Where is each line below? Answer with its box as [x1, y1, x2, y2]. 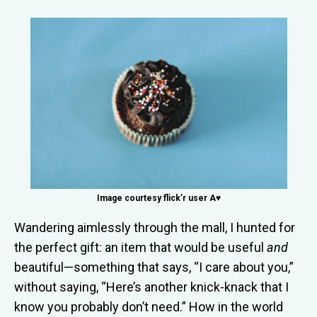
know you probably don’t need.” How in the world [14, 299, 283, 314]
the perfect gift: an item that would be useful [14, 239, 267, 255]
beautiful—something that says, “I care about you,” [14, 259, 294, 275]
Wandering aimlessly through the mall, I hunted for [14, 219, 295, 235]
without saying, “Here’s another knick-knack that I [14, 279, 289, 294]
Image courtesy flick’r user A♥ [96, 192, 221, 203]
